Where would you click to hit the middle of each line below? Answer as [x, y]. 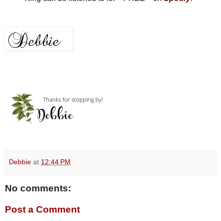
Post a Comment [42, 210]
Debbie [20, 162]
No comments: [38, 188]
